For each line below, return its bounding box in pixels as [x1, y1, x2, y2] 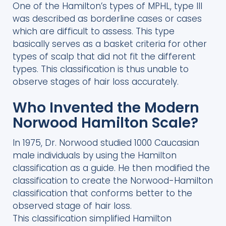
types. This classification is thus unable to [13, 63, 189, 75]
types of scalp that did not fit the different [13, 50, 196, 63]
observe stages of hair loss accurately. [13, 75, 179, 88]
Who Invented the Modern [13, 97, 199, 118]
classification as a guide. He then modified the [13, 161, 210, 174]
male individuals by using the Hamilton [13, 149, 177, 161]
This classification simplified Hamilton [13, 212, 172, 224]
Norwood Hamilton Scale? [13, 112, 198, 133]
